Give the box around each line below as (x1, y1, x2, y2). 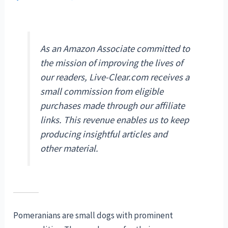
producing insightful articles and (40, 128, 168, 140)
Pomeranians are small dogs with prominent (13, 210, 174, 221)
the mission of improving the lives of (40, 57, 183, 69)
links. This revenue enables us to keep (40, 114, 189, 126)
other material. (40, 142, 99, 155)
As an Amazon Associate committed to (40, 43, 190, 55)
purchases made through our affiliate (40, 100, 185, 112)
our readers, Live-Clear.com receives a (40, 71, 190, 83)
